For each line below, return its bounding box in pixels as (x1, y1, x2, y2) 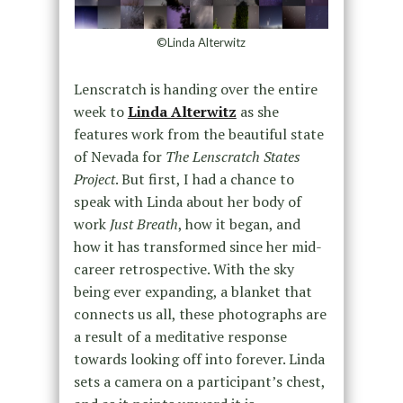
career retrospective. (73, 259, 210, 280)
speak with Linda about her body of (73, 192, 301, 212)
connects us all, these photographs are (73, 304, 327, 325)
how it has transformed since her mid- (73, 237, 322, 257)
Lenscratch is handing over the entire (73, 79, 318, 100)
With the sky (212, 259, 294, 280)
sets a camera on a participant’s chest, (73, 372, 325, 392)
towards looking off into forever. (73, 349, 285, 370)
